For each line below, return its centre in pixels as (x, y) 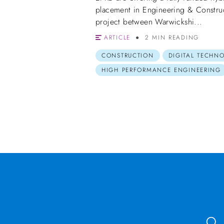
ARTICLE (117, 37)
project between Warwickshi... (149, 21)
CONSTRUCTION (128, 55)
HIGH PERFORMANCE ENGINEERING (161, 70)
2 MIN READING (172, 37)
